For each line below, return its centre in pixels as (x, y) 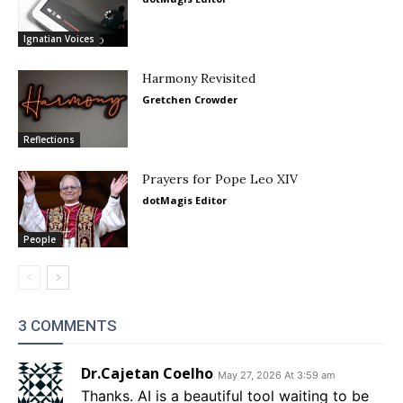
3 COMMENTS (67, 326)
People (40, 240)
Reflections (49, 139)
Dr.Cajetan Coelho (147, 374)
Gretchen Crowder (190, 100)
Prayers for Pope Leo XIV (220, 179)
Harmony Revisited (199, 79)
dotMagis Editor (185, 200)
